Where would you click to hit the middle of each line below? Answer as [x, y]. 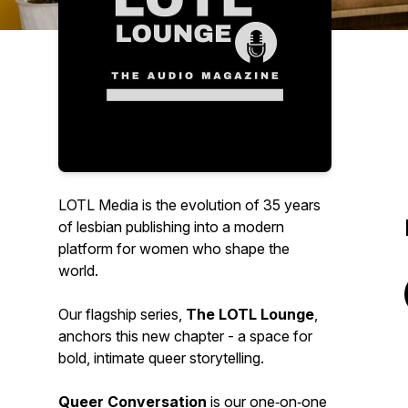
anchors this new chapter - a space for [185, 336]
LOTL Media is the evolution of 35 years [189, 205]
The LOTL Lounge [250, 314]
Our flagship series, [122, 314]
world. [78, 270]
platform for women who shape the [174, 249]
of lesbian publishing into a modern [171, 227]
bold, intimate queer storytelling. [161, 358]
